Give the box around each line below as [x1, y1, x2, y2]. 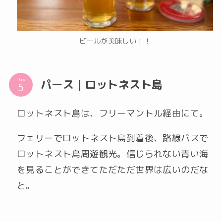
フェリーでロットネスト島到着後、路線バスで [16, 131, 209, 144]
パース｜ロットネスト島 [40, 76, 163, 92]
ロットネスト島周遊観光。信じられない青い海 [16, 147, 209, 160]
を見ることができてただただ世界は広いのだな [16, 163, 209, 176]
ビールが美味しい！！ [79, 36, 151, 47]
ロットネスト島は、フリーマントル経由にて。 [16, 107, 209, 119]
